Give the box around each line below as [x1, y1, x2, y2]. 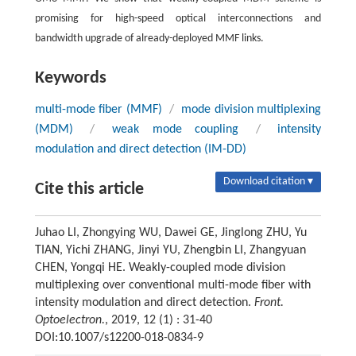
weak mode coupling [111, 122, 239, 136]
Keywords [34, 68, 106, 87]
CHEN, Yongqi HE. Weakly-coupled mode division [34, 261, 285, 274]
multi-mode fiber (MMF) [34, 103, 162, 116]
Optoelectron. [34, 313, 105, 327]
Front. [253, 296, 284, 309]
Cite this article [34, 180, 144, 199]
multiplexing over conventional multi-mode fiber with [34, 278, 311, 292]
